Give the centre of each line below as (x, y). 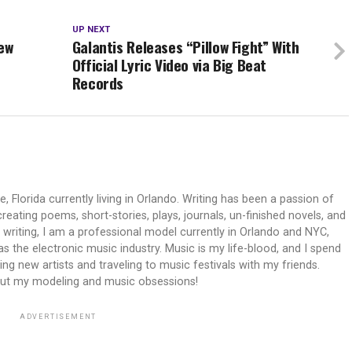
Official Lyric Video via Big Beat (169, 64)
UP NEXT (91, 29)
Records (98, 82)
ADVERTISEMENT (58, 316)
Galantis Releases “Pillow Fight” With (185, 46)
